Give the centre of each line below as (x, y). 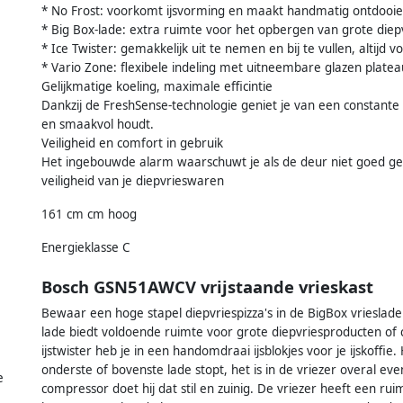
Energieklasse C (86, 247)
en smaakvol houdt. (98, 124)
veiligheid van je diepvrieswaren (133, 180)
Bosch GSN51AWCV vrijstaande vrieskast (207, 287)
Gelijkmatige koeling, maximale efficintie (157, 86)
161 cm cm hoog (89, 214)
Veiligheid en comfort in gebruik (132, 143)
